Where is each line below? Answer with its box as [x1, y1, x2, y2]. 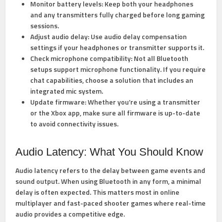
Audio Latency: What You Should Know [15, 146, 204, 159]
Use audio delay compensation [89, 31, 187, 42]
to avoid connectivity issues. [30, 118, 119, 129]
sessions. [30, 20, 59, 31]
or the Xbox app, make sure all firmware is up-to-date [30, 108, 201, 118]
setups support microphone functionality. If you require [30, 64, 206, 75]
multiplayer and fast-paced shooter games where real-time [15, 198, 206, 209]
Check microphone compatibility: [30, 53, 133, 64]
